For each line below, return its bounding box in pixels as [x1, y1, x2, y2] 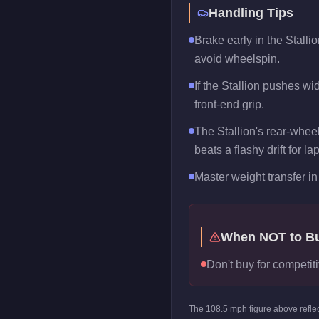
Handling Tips [209, 6, 293, 20]
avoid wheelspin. [194, 53, 280, 65]
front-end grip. [194, 98, 264, 110]
